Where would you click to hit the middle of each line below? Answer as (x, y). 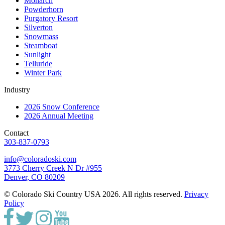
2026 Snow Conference (62, 107)
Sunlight (37, 55)
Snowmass (41, 37)
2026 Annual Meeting (59, 116)
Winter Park (43, 73)
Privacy (196, 194)
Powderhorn (44, 10)
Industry (17, 90)
